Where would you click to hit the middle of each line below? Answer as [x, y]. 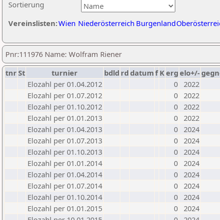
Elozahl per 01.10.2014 [65, 197]
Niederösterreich [106, 23]
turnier [65, 73]
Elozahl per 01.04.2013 [65, 129]
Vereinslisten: [33, 23]
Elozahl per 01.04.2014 [65, 174]
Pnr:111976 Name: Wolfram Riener [64, 54]
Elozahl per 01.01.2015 [65, 208]
